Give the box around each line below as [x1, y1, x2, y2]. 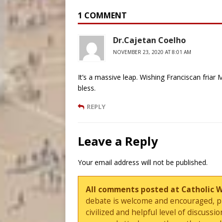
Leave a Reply [78, 133, 158, 150]
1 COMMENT [78, 10, 127, 21]
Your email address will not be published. [78, 158, 208, 167]
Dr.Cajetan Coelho [113, 35, 186, 46]
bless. [78, 83, 96, 93]
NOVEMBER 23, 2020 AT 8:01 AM [113, 49, 191, 56]
